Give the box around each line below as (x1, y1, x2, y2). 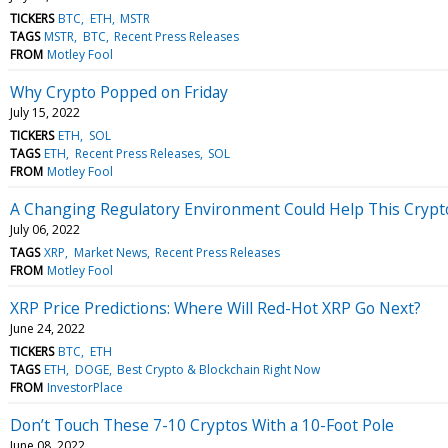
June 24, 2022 (10, 319, 85, 337)
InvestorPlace (47, 378, 124, 396)
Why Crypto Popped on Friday (10, 80, 228, 103)
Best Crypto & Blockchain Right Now (116, 360, 320, 378)
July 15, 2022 (10, 103, 80, 121)
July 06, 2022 (10, 220, 80, 238)
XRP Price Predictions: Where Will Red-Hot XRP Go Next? (10, 296, 421, 319)
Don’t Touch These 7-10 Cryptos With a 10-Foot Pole (10, 413, 394, 436)
